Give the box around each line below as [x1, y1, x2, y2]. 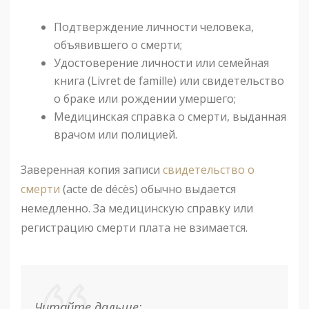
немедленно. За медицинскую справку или [21, 201, 253, 217]
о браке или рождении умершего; [54, 91, 236, 107]
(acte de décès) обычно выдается [60, 181, 236, 197]
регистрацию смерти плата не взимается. [21, 220, 248, 236]
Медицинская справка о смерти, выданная [54, 109, 286, 125]
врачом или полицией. [54, 127, 177, 143]
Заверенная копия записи [21, 162, 163, 178]
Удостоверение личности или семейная [54, 55, 269, 71]
